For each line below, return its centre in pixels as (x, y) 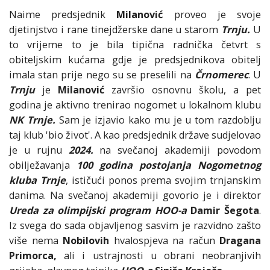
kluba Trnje (37, 181)
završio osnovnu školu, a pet (186, 90)
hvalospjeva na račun (164, 241)
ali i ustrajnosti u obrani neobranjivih (159, 256)
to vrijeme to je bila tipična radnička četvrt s (135, 45)
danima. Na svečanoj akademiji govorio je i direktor (135, 196)
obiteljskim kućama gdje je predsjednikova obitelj (135, 60)
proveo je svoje (212, 15)
